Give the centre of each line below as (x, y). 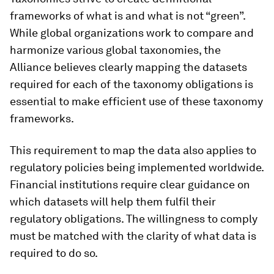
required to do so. (54, 253)
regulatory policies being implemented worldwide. (137, 167)
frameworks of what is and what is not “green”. (128, 15)
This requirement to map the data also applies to (133, 150)
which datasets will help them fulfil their (113, 201)
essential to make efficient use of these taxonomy (136, 101)
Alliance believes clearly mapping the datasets (128, 67)
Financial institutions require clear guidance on (130, 184)
